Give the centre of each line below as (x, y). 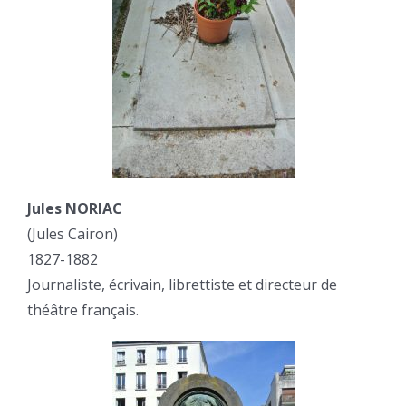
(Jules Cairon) (72, 234)
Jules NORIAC (75, 209)
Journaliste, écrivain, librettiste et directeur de (182, 285)
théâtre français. (83, 310)
